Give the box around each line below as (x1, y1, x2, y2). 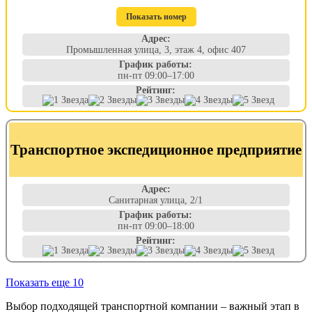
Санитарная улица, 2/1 (109, 195, 203, 205)
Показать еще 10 (6, 276, 84, 288)
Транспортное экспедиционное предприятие (10, 141, 302, 157)
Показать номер (125, 12, 187, 22)
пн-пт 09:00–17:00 (117, 70, 194, 81)
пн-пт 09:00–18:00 (117, 221, 194, 231)
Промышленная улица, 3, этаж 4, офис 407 (65, 45, 246, 55)
